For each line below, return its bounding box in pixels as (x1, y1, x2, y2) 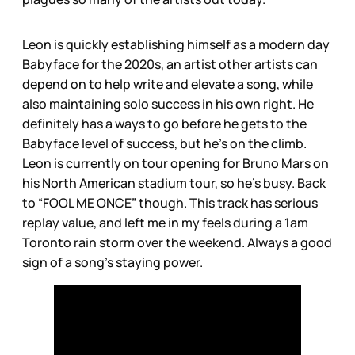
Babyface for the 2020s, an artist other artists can (22, 55, 318, 73)
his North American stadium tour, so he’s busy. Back (22, 174, 326, 192)
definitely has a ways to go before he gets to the (22, 114, 307, 132)
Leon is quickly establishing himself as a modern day (22, 35, 330, 53)
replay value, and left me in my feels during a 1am (22, 213, 308, 231)
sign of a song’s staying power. (22, 253, 203, 271)
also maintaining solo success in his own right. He (22, 94, 314, 113)
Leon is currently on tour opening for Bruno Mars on (22, 154, 329, 172)
